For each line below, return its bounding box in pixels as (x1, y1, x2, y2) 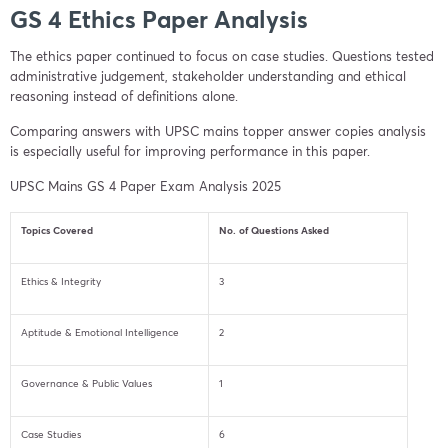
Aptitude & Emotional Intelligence (21, 326, 179, 340)
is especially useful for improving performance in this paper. (10, 143, 370, 161)
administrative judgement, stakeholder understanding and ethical (10, 68, 406, 86)
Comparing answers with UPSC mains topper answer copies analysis (10, 123, 426, 141)
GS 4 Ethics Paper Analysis (10, 3, 308, 36)
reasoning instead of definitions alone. (10, 88, 238, 106)
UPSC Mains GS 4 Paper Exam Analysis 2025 (10, 178, 281, 196)
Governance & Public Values (21, 377, 152, 391)
